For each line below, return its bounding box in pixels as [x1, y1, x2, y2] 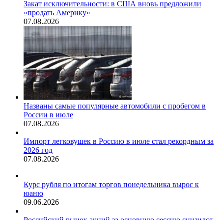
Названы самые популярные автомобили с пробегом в [24, 102, 206, 110]
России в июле [24, 110, 73, 119]
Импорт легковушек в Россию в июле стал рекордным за [24, 137, 214, 146]
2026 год [24, 146, 53, 155]
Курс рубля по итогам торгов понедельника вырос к [24, 180, 199, 189]
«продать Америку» [24, 8, 90, 17]
